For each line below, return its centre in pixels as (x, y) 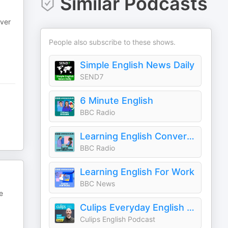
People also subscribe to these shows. (112, 42)
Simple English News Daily (137, 65)
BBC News (98, 183)
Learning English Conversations (191, 136)
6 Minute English (117, 101)
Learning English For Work (137, 172)
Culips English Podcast (118, 219)
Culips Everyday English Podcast (191, 207)
